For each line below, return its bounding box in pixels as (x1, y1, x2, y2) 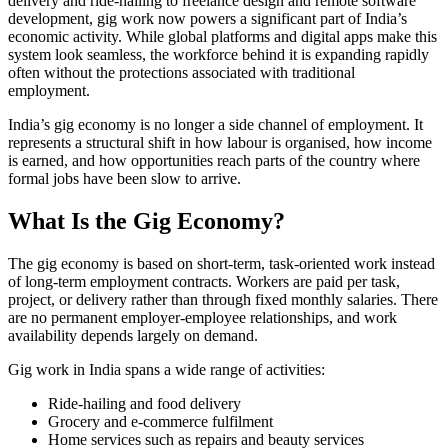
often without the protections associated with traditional (8, 63, 355, 81)
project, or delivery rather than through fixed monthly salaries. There (8, 290, 438, 308)
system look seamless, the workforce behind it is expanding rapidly (8, 45, 429, 63)
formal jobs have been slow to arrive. (8, 169, 241, 187)
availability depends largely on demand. (8, 326, 258, 344)
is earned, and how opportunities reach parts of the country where (8, 151, 420, 169)
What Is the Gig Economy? (8, 207, 285, 234)
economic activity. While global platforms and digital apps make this (8, 27, 437, 45)
